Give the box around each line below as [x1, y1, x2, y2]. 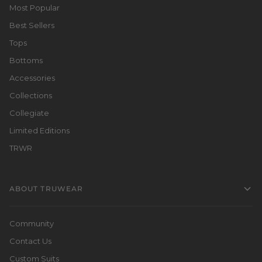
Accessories [9, 73, 55, 83]
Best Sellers [9, 20, 54, 30]
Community [9, 219, 54, 229]
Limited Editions [9, 126, 70, 136]
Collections [9, 91, 52, 101]
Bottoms [9, 56, 43, 65]
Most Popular [9, 3, 60, 13]
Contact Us [9, 236, 51, 246]
